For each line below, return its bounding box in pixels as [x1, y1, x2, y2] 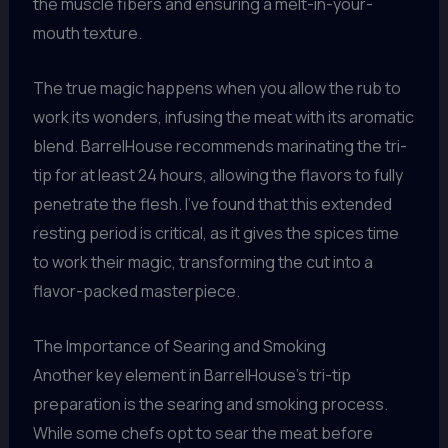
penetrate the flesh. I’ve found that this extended [32, 192, 392, 215]
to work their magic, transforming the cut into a [32, 250, 373, 273]
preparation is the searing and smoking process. [32, 392, 388, 415]
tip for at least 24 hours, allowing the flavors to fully [32, 163, 403, 186]
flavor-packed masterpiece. [32, 279, 240, 302]
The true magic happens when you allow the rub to [32, 76, 401, 99]
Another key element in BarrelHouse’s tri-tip [32, 363, 351, 386]
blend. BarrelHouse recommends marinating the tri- [32, 134, 407, 157]
